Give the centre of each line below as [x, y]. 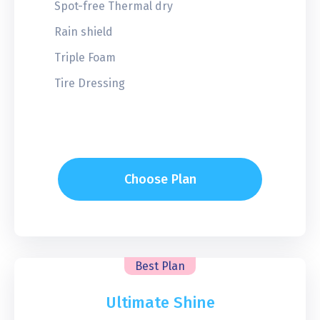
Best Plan [160, 266]
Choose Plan [160, 179]
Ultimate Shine [160, 302]
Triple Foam [85, 57]
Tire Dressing [90, 83]
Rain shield [84, 31]
